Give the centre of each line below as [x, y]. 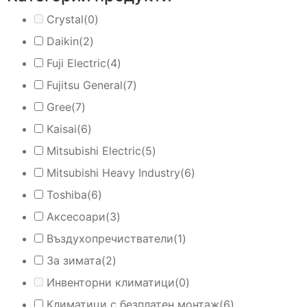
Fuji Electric [76, 63]
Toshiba [67, 194]
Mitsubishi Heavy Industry [113, 172]
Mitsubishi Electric [94, 150]
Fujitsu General [85, 85]
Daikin [63, 41]
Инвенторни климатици [111, 282]
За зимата [74, 260]
